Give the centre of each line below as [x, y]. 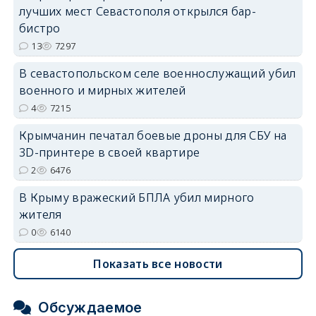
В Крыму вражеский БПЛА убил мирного [136, 197]
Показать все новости [158, 263]
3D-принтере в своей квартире [109, 152]
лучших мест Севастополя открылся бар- [138, 11]
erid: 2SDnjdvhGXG [269, 99]
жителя [40, 214]
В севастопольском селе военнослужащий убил [157, 73]
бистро [39, 28]
